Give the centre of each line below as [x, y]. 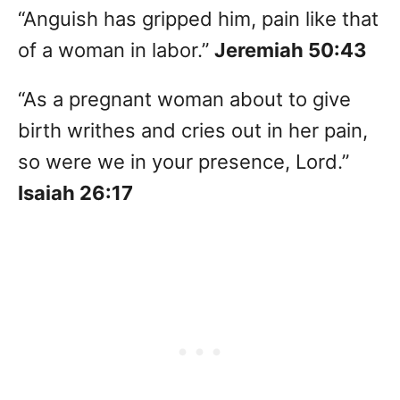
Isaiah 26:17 [75, 193]
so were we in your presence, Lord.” [183, 162]
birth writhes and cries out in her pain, [193, 131]
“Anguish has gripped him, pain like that [198, 19]
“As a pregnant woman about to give [184, 100]
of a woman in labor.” [116, 50]
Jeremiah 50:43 [291, 50]
